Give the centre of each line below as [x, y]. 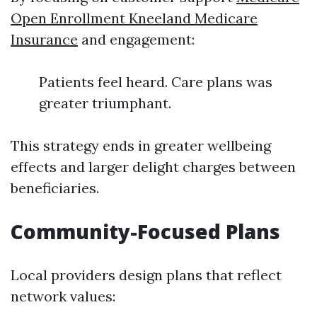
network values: [63, 296]
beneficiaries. [55, 188]
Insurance [44, 39]
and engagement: [136, 39]
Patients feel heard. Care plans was [156, 82]
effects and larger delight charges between [153, 167]
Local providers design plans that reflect [146, 275]
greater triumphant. [105, 103]
